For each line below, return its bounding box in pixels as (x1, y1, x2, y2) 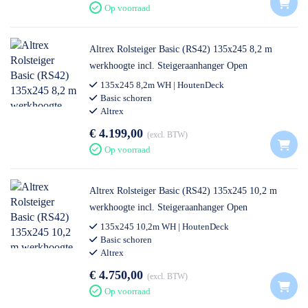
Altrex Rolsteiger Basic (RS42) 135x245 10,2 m (89, 186, 277, 196)
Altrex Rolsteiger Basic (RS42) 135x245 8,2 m (89, 44, 272, 54)
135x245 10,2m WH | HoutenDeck (100, 221, 229, 232)
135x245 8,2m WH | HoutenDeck (100, 80, 224, 90)
